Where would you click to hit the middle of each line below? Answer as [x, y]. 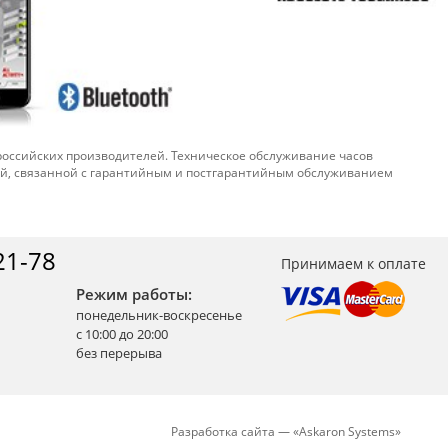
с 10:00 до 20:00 [122, 333]
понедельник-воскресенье [159, 314]
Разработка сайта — [232, 431]
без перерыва [119, 352]
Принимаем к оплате [353, 263]
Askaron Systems [347, 431]
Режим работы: [134, 293]
